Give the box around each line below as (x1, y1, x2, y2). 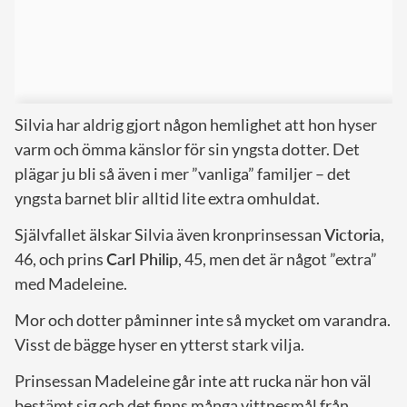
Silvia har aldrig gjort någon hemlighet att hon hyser (15, 114, 377, 134)
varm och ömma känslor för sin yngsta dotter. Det (15, 138, 360, 159)
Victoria (324, 223, 381, 244)
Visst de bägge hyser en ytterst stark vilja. (15, 333, 304, 354)
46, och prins (15, 248, 106, 269)
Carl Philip (106, 248, 178, 269)
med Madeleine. (15, 273, 127, 293)
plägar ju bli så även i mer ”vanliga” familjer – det (15, 163, 351, 184)
